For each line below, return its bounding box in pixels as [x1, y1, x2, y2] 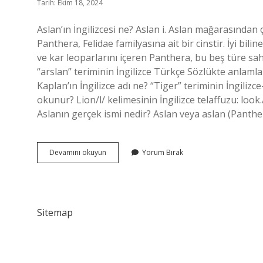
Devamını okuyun [49, 147, 106, 157]
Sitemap [37, 206, 73, 219]
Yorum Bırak [142, 147, 183, 157]
